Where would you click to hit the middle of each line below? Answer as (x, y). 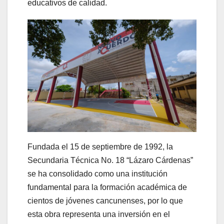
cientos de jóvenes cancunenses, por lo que (105, 201)
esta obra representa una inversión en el (99, 214)
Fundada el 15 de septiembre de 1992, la (100, 147)
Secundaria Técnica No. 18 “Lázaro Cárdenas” (110, 160)
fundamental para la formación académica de (107, 187)
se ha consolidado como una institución (97, 174)
